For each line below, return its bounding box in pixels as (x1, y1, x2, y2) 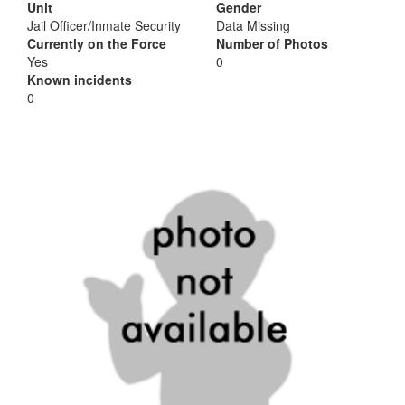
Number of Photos (216, 34, 328, 52)
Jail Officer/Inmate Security (27, 16, 181, 34)
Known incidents (27, 71, 132, 89)
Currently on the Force (27, 34, 166, 52)
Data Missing (216, 16, 290, 34)
